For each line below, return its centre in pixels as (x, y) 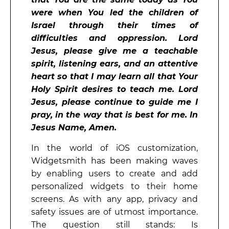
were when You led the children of (114, 13)
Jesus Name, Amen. (74, 128)
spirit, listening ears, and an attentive (114, 64)
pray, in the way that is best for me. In (114, 115)
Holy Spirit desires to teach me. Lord (114, 89)
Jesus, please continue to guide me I (114, 102)
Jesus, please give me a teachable (114, 51)
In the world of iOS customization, (114, 148)
